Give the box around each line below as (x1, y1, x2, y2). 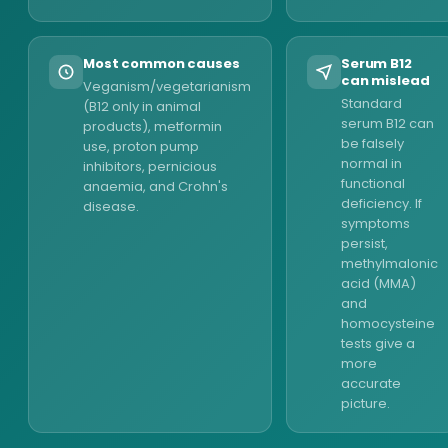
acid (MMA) (341, 274, 416, 293)
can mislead (341, 71, 430, 90)
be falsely (341, 134, 404, 153)
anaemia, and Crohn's (83, 177, 228, 196)
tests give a (341, 334, 415, 353)
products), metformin (83, 117, 222, 136)
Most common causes (83, 54, 240, 73)
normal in (341, 154, 402, 173)
